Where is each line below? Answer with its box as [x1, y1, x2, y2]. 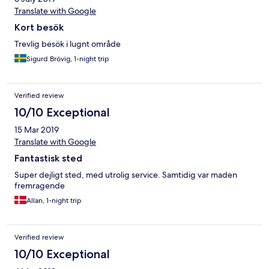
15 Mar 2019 [14, 124, 59, 136]
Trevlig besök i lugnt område [14, 38, 121, 50]
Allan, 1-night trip [26, 196, 82, 206]
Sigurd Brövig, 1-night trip [26, 54, 109, 64]
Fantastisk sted [14, 153, 82, 165]
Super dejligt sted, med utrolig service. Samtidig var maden [14, 169, 237, 181]
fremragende [14, 180, 65, 192]
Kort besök [14, 22, 64, 34]
